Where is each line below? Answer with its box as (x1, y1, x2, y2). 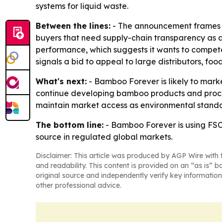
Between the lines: (36, 20, 111, 31)
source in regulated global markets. (36, 131, 172, 142)
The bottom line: (36, 119, 104, 130)
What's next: (36, 76, 87, 86)
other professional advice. (36, 180, 121, 190)
